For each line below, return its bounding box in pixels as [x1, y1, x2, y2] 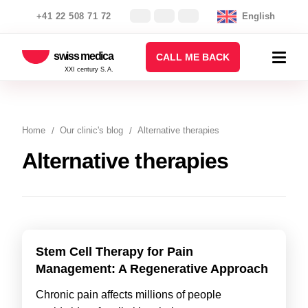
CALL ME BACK [155, 52, 230, 63]
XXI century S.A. [64, 66, 113, 73]
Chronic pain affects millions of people [36, 289, 221, 300]
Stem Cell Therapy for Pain [36, 245, 193, 258]
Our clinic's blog [60, 125, 123, 135]
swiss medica [54, 49, 113, 62]
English [242, 11, 275, 21]
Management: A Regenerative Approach [36, 262, 268, 276]
